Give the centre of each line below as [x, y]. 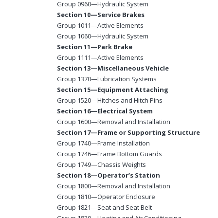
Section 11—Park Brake [95, 47]
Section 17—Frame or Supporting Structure [128, 133]
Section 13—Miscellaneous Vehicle [113, 68]
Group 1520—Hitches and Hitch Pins [110, 100]
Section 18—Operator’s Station [109, 175]
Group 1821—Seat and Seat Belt [104, 208]
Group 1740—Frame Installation [103, 143]
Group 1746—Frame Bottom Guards [109, 154]
